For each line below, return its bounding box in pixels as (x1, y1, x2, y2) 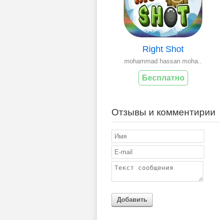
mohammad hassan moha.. (124, 57, 202, 65)
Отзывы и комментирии (111, 107, 216, 117)
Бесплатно (141, 73, 185, 82)
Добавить (117, 195, 147, 203)
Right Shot (142, 44, 184, 54)
